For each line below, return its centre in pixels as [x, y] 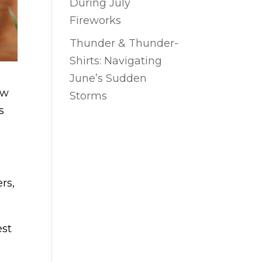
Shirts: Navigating [116, 61]
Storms [89, 96]
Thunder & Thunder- [124, 43]
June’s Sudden [108, 78]
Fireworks [96, 20]
